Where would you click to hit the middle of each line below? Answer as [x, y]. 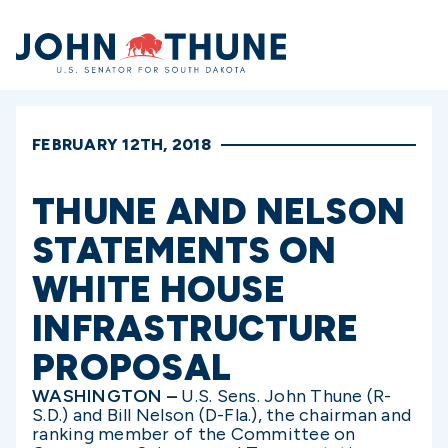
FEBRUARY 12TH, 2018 [121, 144]
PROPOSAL [131, 367]
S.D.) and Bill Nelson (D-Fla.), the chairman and [221, 415]
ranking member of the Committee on [194, 434]
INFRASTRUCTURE [195, 328]
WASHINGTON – [107, 396]
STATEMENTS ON [184, 250]
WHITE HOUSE [158, 289]
